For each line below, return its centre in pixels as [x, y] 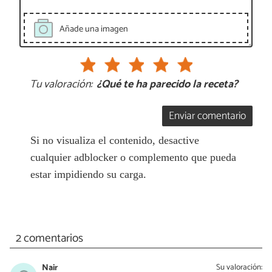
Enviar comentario [208, 117]
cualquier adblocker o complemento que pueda [133, 158]
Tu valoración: [61, 85]
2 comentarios [49, 238]
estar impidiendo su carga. [88, 175]
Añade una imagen [93, 29]
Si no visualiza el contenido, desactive [114, 141]
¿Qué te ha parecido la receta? [167, 85]
